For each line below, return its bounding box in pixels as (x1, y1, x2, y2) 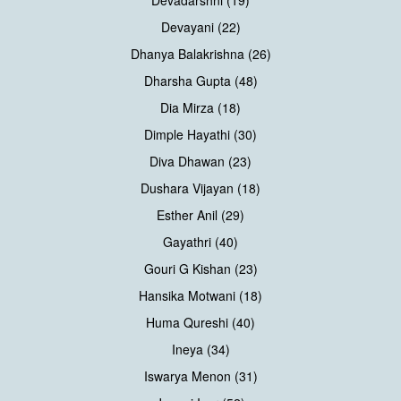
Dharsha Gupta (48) (143, 71, 258, 90)
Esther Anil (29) (157, 205, 244, 224)
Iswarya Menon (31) (143, 366, 258, 385)
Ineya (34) (171, 339, 230, 358)
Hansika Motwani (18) (139, 286, 262, 304)
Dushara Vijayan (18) (141, 178, 260, 197)
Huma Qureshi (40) (146, 312, 255, 331)
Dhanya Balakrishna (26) (130, 44, 271, 63)
